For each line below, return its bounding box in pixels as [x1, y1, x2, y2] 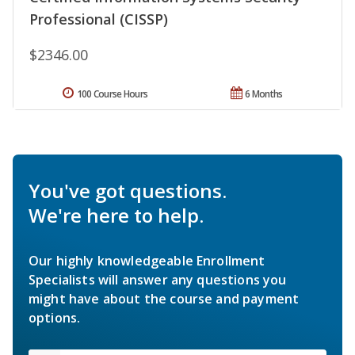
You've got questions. [29, 177, 227, 204]
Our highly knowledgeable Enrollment [29, 252, 265, 270]
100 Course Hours [76, 87, 148, 101]
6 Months [245, 87, 283, 101]
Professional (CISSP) [29, 10, 168, 29]
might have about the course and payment [29, 290, 300, 308]
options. [29, 309, 81, 327]
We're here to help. [29, 202, 204, 229]
